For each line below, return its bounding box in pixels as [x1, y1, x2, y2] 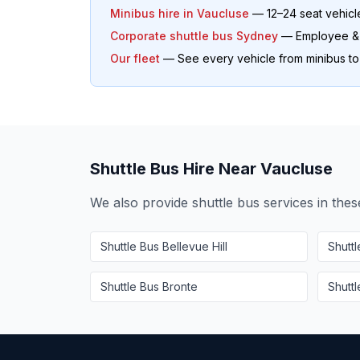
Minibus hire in [110, 6, 197, 20]
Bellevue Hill [162, 239, 227, 253]
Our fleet [110, 51, 160, 65]
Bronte [162, 280, 198, 293]
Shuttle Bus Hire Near [90, 159, 260, 178]
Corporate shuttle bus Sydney [110, 29, 278, 43]
